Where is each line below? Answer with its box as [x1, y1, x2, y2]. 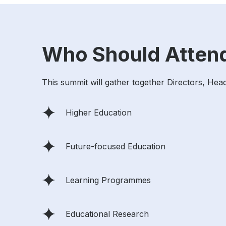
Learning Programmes [66, 175, 151, 185]
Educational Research [66, 208, 149, 219]
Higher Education [66, 107, 132, 118]
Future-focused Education [66, 141, 165, 151]
